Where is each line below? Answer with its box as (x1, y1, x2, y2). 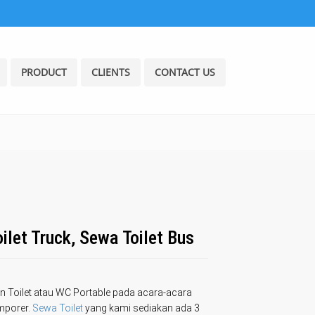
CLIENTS (91, 65, 130, 79)
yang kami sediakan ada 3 (83, 302, 200, 314)
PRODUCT (21, 65, 67, 79)
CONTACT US (155, 65, 215, 79)
